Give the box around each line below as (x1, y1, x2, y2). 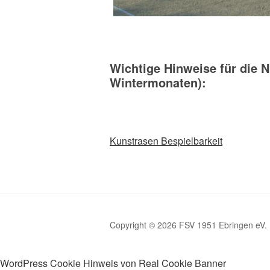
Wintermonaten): (110, 74, 206, 92)
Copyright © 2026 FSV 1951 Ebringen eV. (110, 219, 267, 231)
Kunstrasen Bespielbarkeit (110, 134, 222, 148)
